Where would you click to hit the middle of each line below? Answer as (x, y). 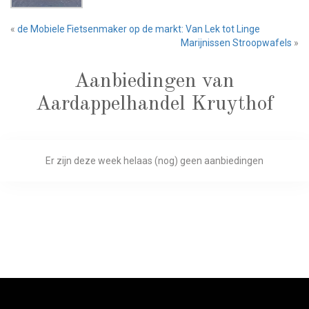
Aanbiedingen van (154, 81)
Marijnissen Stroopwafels (236, 42)
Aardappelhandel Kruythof (154, 104)
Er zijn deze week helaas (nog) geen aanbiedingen (154, 160)
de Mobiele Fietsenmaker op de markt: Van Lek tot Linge (139, 29)
